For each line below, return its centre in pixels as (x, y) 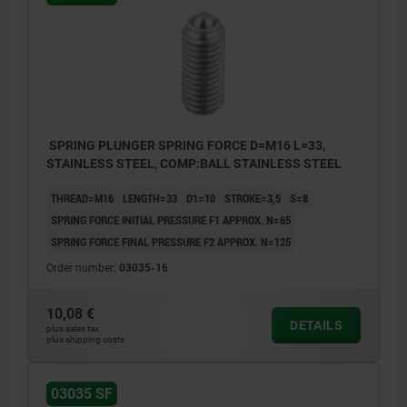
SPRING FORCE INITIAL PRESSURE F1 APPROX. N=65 (171, 220)
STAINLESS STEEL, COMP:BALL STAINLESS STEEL (194, 164)
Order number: (83, 268)
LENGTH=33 (150, 199)
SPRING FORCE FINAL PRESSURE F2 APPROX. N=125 (171, 242)
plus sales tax (73, 329)
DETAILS (316, 326)
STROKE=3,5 (253, 199)
